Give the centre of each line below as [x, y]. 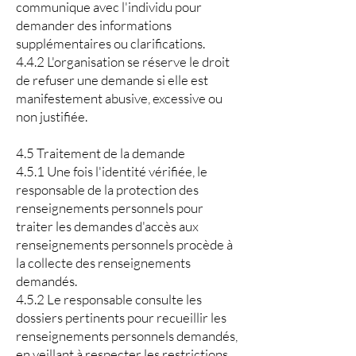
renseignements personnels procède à [124, 244]
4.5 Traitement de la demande [101, 153]
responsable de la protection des [107, 190]
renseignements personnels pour [110, 208]
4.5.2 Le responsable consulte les [109, 299]
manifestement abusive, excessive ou [119, 98]
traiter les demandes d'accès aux [107, 226]
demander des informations [94, 25]
